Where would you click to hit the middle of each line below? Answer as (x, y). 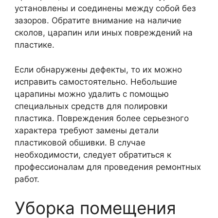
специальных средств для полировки (91, 106)
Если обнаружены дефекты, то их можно (98, 69)
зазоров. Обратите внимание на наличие (98, 20)
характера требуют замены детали (87, 130)
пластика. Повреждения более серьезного (102, 118)
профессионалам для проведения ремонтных (108, 167)
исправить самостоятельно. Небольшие (96, 82)
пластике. (35, 45)
